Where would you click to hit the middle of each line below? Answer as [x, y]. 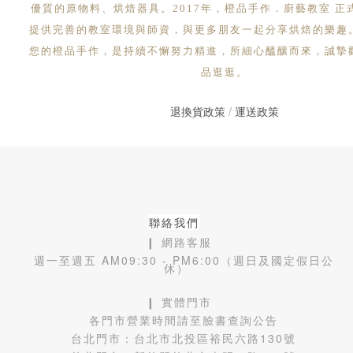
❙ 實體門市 [176, 302]
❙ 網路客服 [176, 242]
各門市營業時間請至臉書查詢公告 [176, 320]
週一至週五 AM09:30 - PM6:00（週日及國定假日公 [176, 260]
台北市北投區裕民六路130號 [215, 338]
